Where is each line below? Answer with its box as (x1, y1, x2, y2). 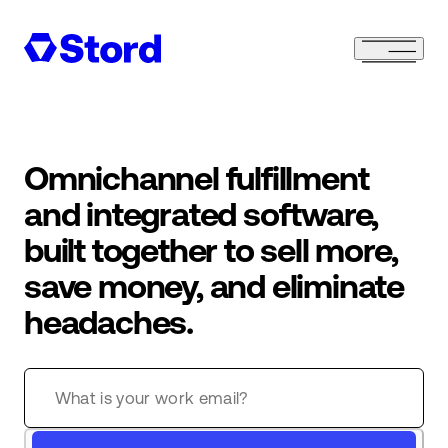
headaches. (23, 303, 193, 342)
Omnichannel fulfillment (23, 159, 369, 198)
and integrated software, (23, 195, 379, 234)
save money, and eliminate (23, 267, 405, 306)
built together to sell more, (23, 231, 398, 270)
